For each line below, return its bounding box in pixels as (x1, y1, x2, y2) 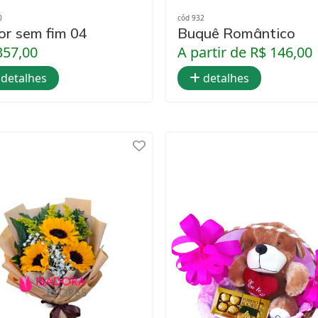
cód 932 (177, 13, 204, 23)
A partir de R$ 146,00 (177, 43, 312, 62)
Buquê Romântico (177, 24, 295, 43)
